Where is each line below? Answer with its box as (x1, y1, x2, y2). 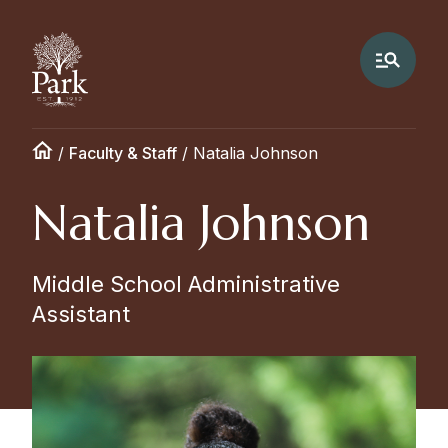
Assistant (32, 301, 130, 327)
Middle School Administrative (32, 271, 340, 297)
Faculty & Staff (69, 143, 177, 163)
